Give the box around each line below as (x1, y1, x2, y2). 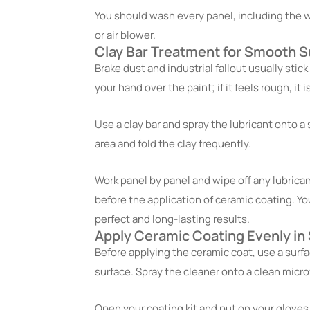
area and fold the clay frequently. (95, 136, 253, 152)
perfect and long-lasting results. (95, 211, 250, 226)
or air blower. (95, 28, 156, 43)
